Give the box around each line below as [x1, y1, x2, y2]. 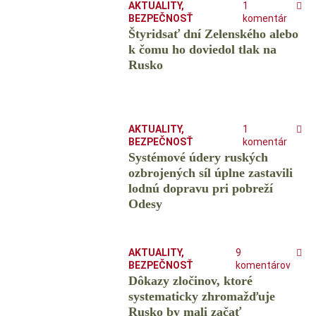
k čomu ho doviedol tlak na [128, 42, 276, 57]
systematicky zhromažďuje [128, 289, 275, 304]
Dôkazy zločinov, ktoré [128, 274, 253, 288]
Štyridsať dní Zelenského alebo [128, 27, 298, 42]
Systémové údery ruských [128, 150, 268, 165]
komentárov [236, 260, 291, 272]
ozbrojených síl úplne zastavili [128, 166, 293, 181]
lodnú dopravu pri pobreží [128, 181, 273, 196]
